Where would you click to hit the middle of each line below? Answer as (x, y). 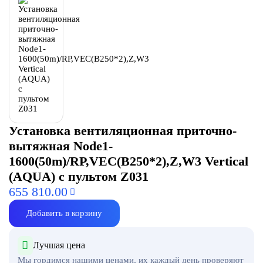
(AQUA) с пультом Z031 (78, 177)
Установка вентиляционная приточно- (122, 131)
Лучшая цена (59, 245)
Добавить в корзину (64, 213)
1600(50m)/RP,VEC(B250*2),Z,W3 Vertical (128, 161)
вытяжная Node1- (60, 146)
